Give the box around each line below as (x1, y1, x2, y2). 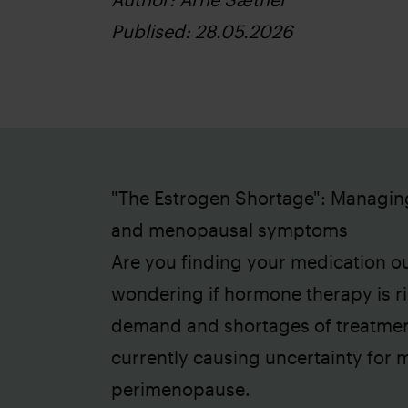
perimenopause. (111, 378, 250, 400)
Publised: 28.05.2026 (111, 20, 292, 42)
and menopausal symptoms (111, 219, 348, 240)
